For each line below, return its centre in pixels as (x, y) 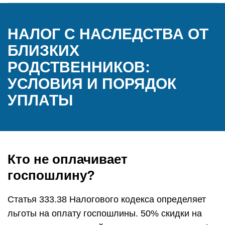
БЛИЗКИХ (43, 50)
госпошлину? (51, 175)
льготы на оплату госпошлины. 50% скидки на (105, 213)
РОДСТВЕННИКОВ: (79, 67)
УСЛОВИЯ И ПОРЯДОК (92, 84)
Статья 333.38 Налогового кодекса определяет (107, 199)
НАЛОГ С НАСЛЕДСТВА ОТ (108, 34)
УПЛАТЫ (40, 100)
